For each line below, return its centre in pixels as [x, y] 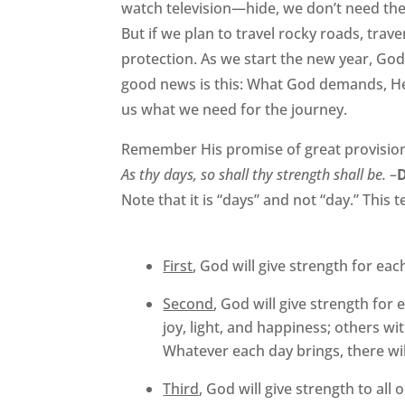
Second [188, 303]
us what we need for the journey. [235, 109]
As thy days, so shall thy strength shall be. [256, 174]
